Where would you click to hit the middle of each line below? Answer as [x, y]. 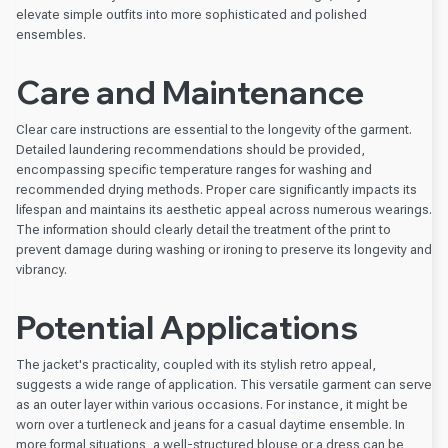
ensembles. [51, 35]
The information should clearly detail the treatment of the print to [203, 230]
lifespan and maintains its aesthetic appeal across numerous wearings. [224, 210]
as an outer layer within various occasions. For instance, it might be [212, 405]
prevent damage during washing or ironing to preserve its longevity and [224, 250]
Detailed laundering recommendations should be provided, [190, 150]
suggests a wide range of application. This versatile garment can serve [224, 385]
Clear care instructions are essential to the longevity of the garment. [214, 130]
